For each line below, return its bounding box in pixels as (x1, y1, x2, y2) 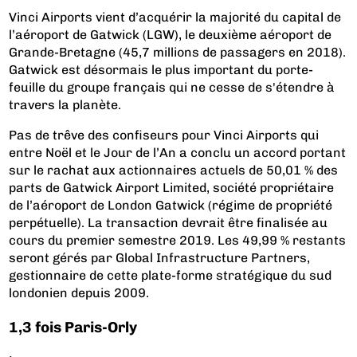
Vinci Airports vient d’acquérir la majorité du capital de (9, 9, 342, 25)
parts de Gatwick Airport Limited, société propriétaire (9, 179, 335, 195)
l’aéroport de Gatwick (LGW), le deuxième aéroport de (9, 26, 332, 42)
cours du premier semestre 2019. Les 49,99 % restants (9, 232, 347, 248)
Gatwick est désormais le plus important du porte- (9, 61, 314, 77)
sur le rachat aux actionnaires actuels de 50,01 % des (9, 162, 339, 178)
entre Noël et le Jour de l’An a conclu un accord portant (9, 144, 347, 160)
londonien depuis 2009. (9, 284, 150, 300)
